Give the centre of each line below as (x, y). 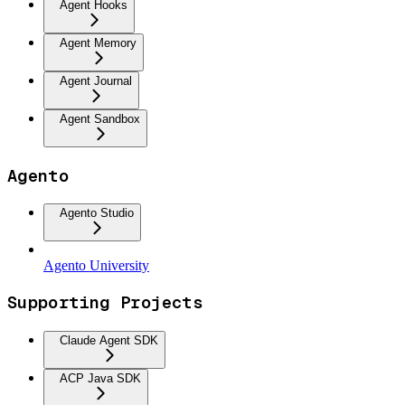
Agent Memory (98, 42)
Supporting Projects (105, 303)
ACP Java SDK (100, 378)
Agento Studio (97, 213)
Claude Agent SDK (109, 340)
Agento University (96, 266)
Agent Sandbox (100, 118)
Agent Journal (96, 80)
